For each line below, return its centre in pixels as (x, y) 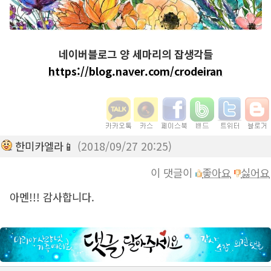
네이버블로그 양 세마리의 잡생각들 (135, 54)
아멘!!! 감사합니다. (52, 197)
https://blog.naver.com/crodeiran (135, 71)
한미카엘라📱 (45, 146)
